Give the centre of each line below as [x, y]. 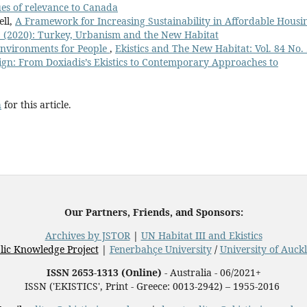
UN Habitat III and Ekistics [201, 236]
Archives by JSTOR [87, 236]
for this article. [36, 105]
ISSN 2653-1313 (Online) [104, 273]
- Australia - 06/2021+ [211, 273]
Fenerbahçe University [160, 249]
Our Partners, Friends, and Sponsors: [153, 212]
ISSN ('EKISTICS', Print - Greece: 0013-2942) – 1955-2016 [153, 286]
